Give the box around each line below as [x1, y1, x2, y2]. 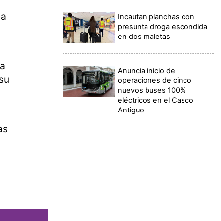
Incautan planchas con [118, 12, 195, 21]
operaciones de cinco [118, 75, 192, 85]
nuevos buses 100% [118, 85, 186, 95]
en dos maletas [118, 32, 171, 41]
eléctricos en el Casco [118, 95, 194, 105]
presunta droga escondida [118, 22, 208, 31]
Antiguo [118, 105, 145, 114]
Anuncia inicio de [118, 66, 176, 75]
